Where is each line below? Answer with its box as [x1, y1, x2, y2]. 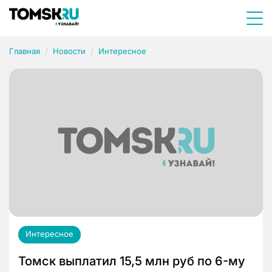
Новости [53, 46, 86, 56]
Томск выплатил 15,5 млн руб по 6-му [18, 254, 245, 269]
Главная [9, 46, 40, 56]
